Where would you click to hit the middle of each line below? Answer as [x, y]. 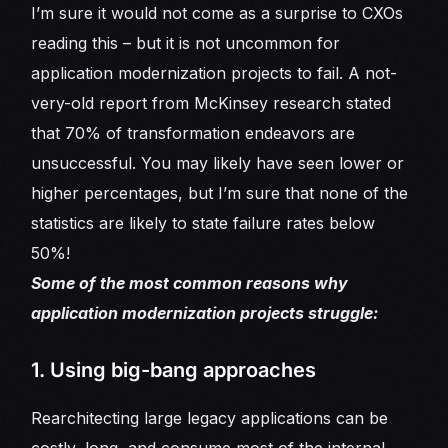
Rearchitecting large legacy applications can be [210, 418]
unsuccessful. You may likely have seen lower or [218, 163]
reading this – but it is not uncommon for [186, 43]
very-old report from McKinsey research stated [211, 103]
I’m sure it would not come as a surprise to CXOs [217, 13]
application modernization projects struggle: [205, 313]
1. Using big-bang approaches [174, 370]
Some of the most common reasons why [190, 283]
